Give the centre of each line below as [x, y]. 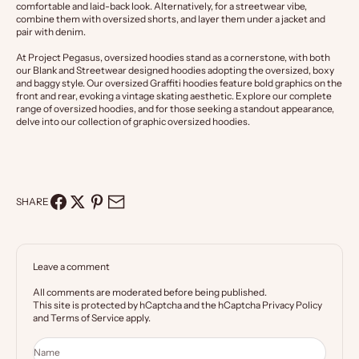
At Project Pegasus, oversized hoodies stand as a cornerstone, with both [173, 57]
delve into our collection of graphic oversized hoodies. [133, 121]
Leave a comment [71, 266]
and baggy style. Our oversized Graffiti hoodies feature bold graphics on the [179, 83]
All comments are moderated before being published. [150, 292]
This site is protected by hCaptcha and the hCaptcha [147, 305]
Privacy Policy [292, 305]
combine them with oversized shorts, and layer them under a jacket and [171, 18]
